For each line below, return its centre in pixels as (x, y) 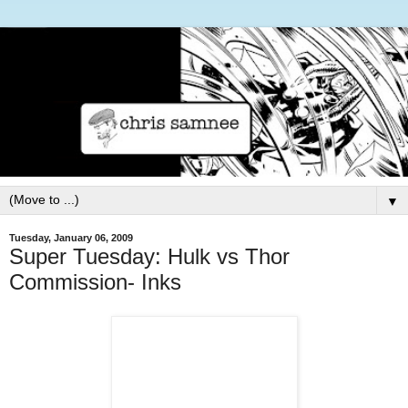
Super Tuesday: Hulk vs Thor (149, 256)
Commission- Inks (95, 281)
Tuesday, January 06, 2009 (71, 238)
